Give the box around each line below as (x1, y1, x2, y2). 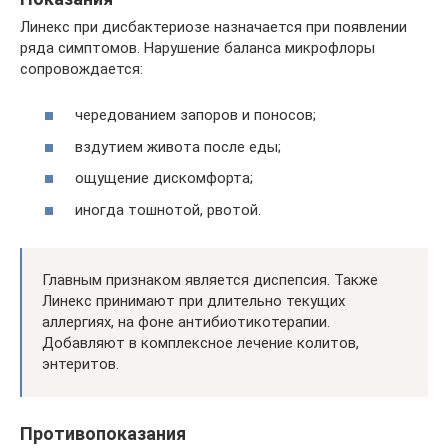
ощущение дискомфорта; (75, 169, 253, 188)
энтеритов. (42, 354, 119, 373)
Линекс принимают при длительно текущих (42, 291, 345, 310)
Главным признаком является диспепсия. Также (42, 270, 378, 289)
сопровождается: (20, 59, 143, 78)
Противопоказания (20, 422, 186, 444)
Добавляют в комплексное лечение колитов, (42, 333, 359, 352)
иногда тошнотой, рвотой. (75, 200, 261, 219)
